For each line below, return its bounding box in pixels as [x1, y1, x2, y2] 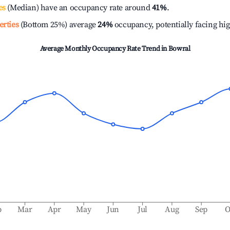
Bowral [168, 44, 190, 53]
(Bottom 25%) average [18, 20, 96, 30]
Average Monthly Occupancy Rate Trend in [40, 44, 168, 53]
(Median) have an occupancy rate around [5, 3, 152, 13]
